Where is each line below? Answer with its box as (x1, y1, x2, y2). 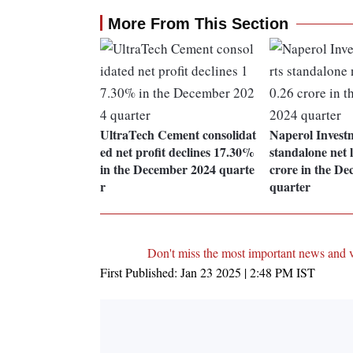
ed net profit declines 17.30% (100, 143, 255, 162)
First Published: (100, 264, 180, 281)
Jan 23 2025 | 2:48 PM (180, 264, 293, 281)
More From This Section (108, 15, 288, 33)
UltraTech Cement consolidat (100, 125, 256, 144)
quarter (269, 177, 310, 196)
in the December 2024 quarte (100, 160, 255, 179)
